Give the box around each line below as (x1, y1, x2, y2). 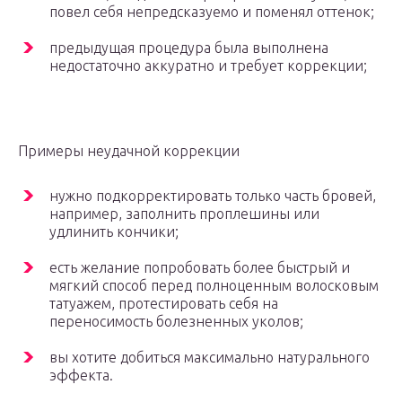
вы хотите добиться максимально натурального (49, 349, 370, 366)
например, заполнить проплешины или (49, 205, 319, 223)
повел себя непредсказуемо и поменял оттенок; (49, 4, 374, 21)
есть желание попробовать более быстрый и (49, 259, 350, 276)
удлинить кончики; (49, 223, 179, 240)
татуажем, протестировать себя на (49, 295, 278, 312)
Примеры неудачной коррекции (18, 143, 240, 160)
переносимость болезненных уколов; (49, 313, 303, 330)
